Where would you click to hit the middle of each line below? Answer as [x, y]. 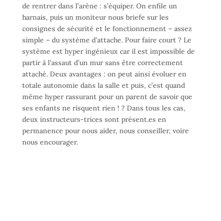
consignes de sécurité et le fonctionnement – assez [107, 28]
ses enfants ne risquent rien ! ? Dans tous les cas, [104, 108]
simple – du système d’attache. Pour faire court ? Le [107, 40]
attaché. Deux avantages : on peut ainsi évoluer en [104, 74]
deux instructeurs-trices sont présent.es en [94, 119]
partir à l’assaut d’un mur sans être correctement [102, 62]
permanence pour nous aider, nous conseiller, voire [105, 130]
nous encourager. [51, 142]
